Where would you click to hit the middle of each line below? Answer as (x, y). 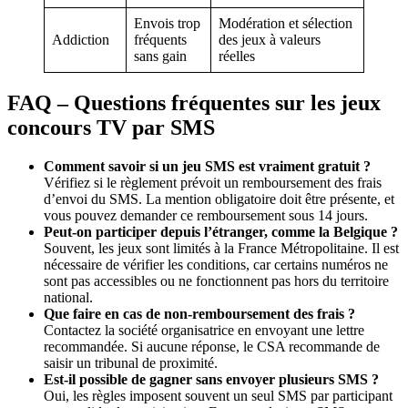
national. (68, 298)
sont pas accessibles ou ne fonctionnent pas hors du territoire (216, 281)
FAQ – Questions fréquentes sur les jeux (194, 103)
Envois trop (167, 24)
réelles (237, 56)
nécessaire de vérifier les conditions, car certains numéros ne (216, 265)
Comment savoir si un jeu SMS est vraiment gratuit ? (207, 167)
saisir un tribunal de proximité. (131, 363)
